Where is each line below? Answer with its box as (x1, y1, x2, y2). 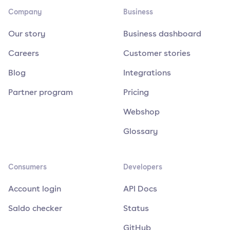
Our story (8, 28, 46, 40)
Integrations (123, 67, 171, 79)
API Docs (123, 183, 157, 195)
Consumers (8, 162, 47, 172)
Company (8, 7, 42, 17)
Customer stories (123, 47, 190, 59)
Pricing (123, 86, 149, 98)
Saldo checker (8, 202, 62, 214)
